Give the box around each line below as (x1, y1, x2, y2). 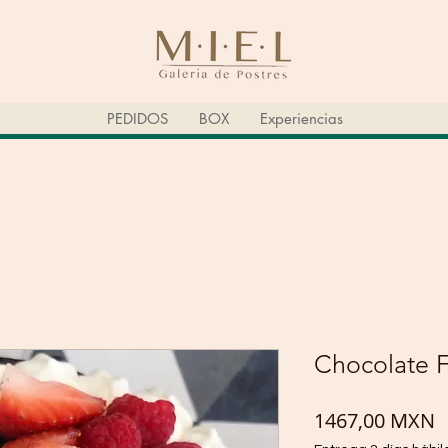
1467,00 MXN (314, 407, 435, 435)
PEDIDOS (106, 109, 168, 129)
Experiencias (259, 109, 343, 129)
